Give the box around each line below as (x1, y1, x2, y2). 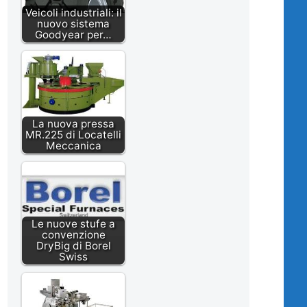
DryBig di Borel (36, 239, 111, 253)
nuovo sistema (37, 17, 110, 31)
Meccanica (45, 139, 101, 153)
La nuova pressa (32, 117, 114, 131)
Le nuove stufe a (32, 217, 115, 231)
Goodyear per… (35, 28, 112, 42)
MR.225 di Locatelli (25, 128, 121, 142)
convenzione (41, 228, 106, 242)
